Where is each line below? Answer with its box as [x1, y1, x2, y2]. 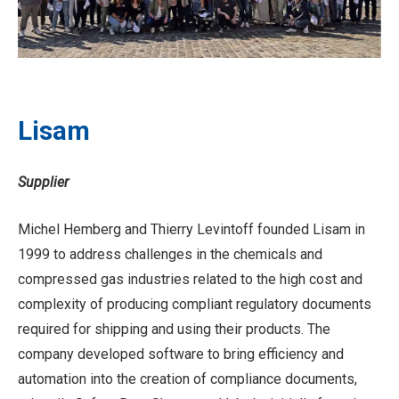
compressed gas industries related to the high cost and [18, 270, 362, 288]
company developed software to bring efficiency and [18, 345, 344, 362]
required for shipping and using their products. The [18, 320, 330, 338]
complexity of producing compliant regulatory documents [18, 295, 371, 313]
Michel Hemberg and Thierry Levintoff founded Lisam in [18, 220, 365, 238]
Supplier [18, 174, 69, 191]
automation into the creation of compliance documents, [18, 370, 357, 387]
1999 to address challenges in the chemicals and [18, 245, 322, 263]
